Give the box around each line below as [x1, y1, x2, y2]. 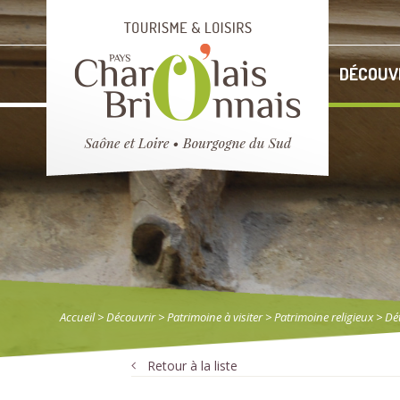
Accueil [60, 309, 95, 326]
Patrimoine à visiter [167, 309, 262, 326]
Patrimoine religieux [274, 309, 373, 326]
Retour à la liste [147, 357, 237, 374]
